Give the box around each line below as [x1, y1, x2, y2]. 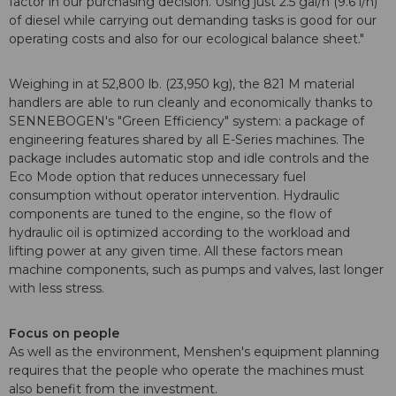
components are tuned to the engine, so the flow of [9, 206, 331, 223]
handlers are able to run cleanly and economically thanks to [9, 95, 373, 111]
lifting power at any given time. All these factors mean [9, 243, 343, 260]
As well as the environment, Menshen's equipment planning [9, 344, 379, 361]
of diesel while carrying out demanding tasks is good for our [9, 12, 377, 29]
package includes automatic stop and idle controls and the [9, 150, 369, 167]
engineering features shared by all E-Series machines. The [9, 132, 365, 148]
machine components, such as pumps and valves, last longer [9, 262, 384, 278]
